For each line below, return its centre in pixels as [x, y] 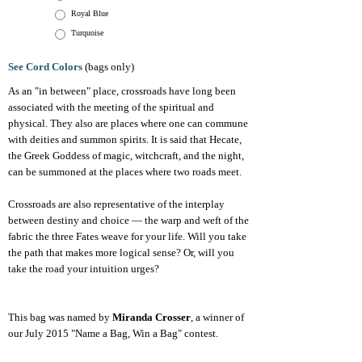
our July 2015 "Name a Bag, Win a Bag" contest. [113, 333]
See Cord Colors [45, 67]
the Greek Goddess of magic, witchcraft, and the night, [126, 156]
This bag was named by [60, 317]
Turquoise [87, 33]
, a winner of [217, 317]
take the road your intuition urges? [84, 269]
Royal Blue [90, 13]
